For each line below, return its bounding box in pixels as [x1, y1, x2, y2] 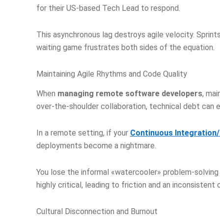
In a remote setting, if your [36, 128, 130, 138]
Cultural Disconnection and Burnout [36, 207, 158, 217]
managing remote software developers [57, 89, 202, 99]
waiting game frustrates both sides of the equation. [36, 42, 215, 52]
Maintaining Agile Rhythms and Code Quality [36, 69, 187, 79]
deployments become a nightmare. [36, 141, 156, 151]
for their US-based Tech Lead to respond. [36, 3, 180, 13]
